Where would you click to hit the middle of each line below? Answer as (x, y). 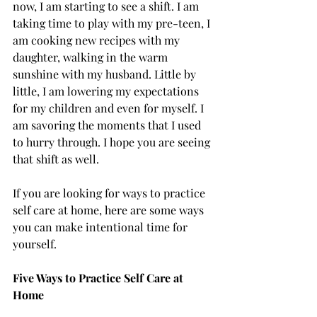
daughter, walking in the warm (92, 57)
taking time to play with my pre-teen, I (113, 23)
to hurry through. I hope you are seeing (113, 142)
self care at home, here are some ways (110, 210)
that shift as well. (57, 159)
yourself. (36, 244)
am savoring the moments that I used (108, 125)
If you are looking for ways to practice (110, 193)
